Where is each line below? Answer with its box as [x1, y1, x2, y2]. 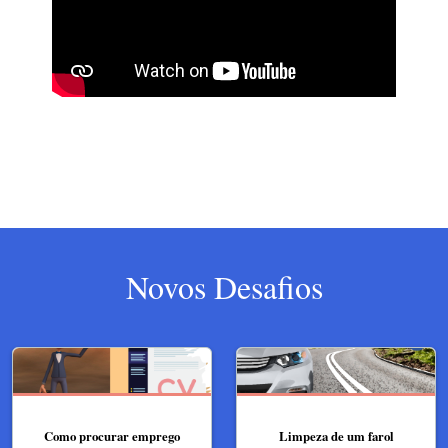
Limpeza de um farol [278, 427, 394, 446]
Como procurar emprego [44, 427, 180, 446]
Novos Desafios [125, 265, 323, 309]
